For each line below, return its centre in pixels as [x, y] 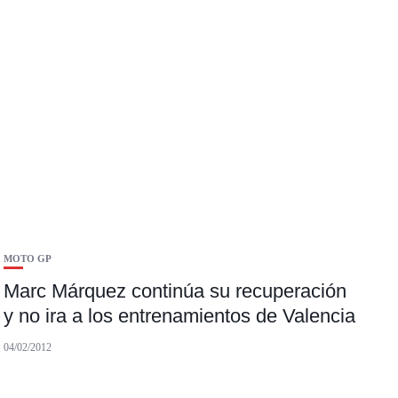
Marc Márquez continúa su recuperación [175, 291]
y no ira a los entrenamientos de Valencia [180, 316]
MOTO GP [28, 259]
